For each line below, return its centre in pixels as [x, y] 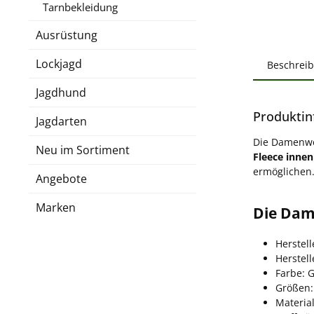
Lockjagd [59, 63]
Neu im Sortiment [83, 150]
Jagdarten [61, 121]
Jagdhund [61, 92]
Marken [56, 207]
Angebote [61, 178]
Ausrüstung [67, 35]
